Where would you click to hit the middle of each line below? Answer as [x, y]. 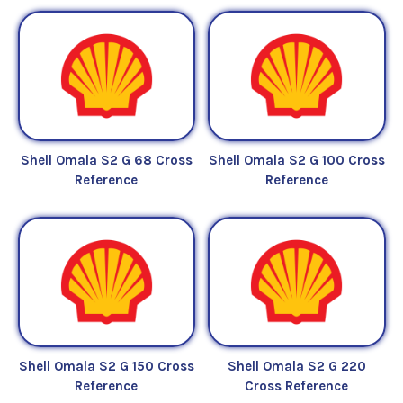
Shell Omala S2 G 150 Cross [106, 366]
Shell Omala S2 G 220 [296, 366]
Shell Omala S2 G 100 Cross [296, 160]
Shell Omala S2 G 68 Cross [106, 160]
